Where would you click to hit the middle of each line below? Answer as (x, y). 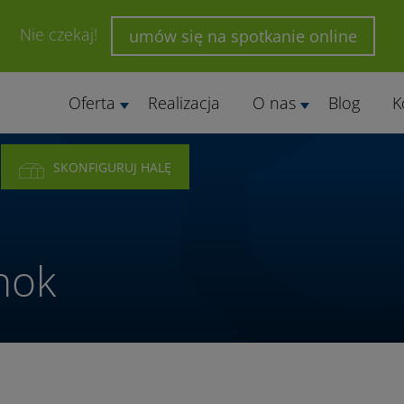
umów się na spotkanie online (243, 36)
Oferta (92, 103)
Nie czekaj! (61, 34)
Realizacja (184, 103)
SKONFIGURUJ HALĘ (112, 167)
